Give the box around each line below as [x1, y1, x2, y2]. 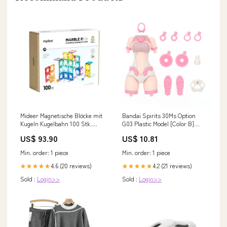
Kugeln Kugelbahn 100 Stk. [20, 119, 92, 128]
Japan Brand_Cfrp [122, 127, 173, 136]
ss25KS [20, 127, 40, 136]
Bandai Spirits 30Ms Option [122, 111, 196, 120]
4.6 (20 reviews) [51, 161, 92, 170]
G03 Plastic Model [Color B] [122, 119, 194, 128]
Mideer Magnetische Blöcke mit [20, 111, 102, 120]
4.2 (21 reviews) [153, 161, 192, 170]
